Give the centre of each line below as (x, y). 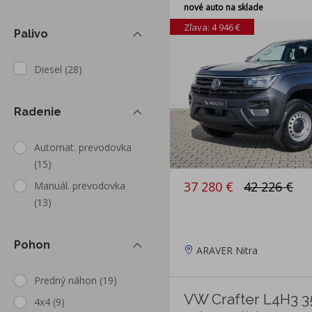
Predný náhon (65, 281)
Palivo (31, 34)
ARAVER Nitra (227, 251)
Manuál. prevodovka (80, 186)
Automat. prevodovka (83, 148)
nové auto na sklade (224, 8)
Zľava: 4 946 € (212, 27)
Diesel (48, 70)
